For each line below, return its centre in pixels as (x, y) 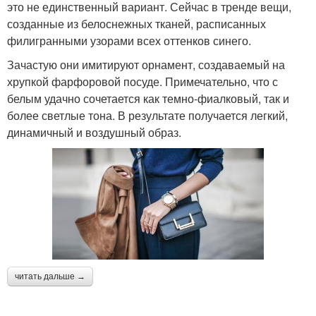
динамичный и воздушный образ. (94, 132)
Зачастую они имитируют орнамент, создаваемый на (146, 64)
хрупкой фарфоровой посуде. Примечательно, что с (142, 81)
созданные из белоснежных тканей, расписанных (136, 23)
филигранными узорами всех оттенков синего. (129, 40)
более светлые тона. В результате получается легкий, (147, 115)
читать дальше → (50, 276)
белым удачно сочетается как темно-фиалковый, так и (148, 98)
